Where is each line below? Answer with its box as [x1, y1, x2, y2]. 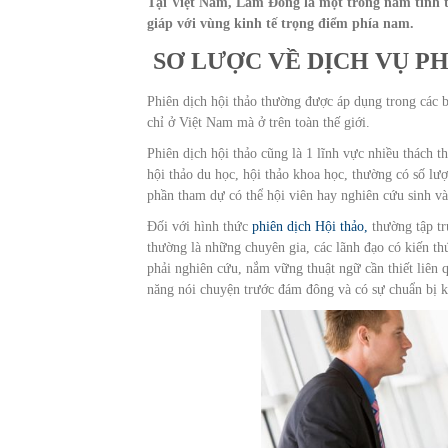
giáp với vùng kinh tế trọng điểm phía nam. [147, 15, 414, 31]
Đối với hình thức [147, 218, 252, 234]
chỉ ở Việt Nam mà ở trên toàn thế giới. [147, 114, 370, 130]
